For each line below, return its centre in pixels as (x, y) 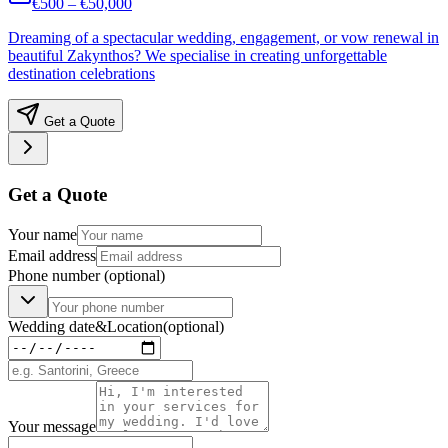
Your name (42, 234)
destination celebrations (81, 74)
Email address (52, 255)
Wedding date (51, 326)
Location (135, 326)
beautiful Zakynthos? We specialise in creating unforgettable (197, 56)
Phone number (56, 275)
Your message (52, 426)
